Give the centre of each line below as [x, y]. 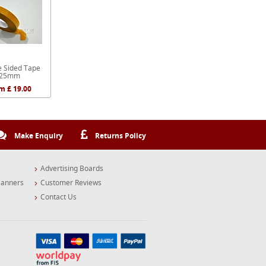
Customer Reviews [71, 183]
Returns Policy [120, 136]
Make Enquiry [38, 136]
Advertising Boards [72, 168]
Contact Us [58, 197]
